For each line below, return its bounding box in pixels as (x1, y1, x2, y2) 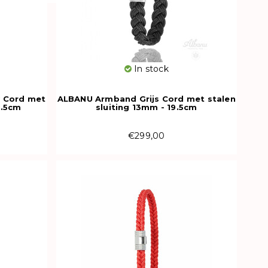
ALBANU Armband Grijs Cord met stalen (57, 93, 236, 103)
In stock (131, 63, 169, 74)
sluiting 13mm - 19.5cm (96, 102, 197, 112)
